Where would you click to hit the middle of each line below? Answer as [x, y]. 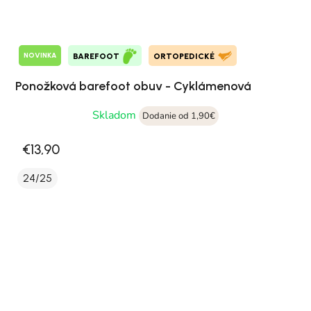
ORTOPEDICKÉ [184, 56]
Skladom [116, 115]
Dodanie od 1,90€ [179, 116]
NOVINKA [40, 56]
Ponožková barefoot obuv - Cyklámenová [133, 86]
